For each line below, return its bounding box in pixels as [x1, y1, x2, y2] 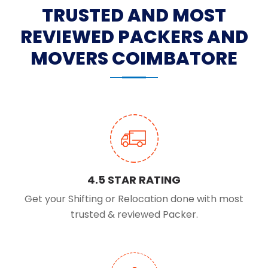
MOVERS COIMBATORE [31, 46, 237, 72]
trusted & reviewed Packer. [70, 208, 198, 222]
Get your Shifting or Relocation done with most [25, 192, 243, 206]
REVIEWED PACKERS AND [20, 25, 248, 50]
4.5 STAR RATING [87, 172, 181, 188]
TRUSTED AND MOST [42, 3, 226, 29]
